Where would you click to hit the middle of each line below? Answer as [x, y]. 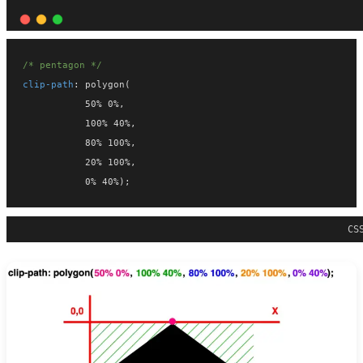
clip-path [48, 85]
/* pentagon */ [62, 65]
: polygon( [102, 85]
